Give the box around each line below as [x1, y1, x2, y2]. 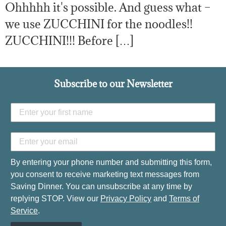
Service [11, 206, 38, 215]
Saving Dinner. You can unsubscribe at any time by [11, 182, 192, 191]
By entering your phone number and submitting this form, [11, 158, 212, 167]
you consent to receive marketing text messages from [11, 170, 199, 179]
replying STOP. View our [11, 194, 100, 203]
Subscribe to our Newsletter [53, 77, 173, 90]
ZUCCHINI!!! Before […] [5, 33, 134, 48]
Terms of [169, 194, 199, 203]
